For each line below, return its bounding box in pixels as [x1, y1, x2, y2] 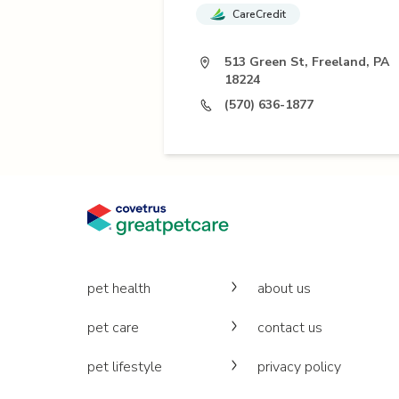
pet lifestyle [87, 357, 162, 377]
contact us [257, 318, 323, 338]
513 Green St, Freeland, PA [224, 53, 389, 70]
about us [257, 279, 312, 298]
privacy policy [257, 357, 342, 377]
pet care [87, 318, 139, 338]
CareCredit [232, 6, 286, 21]
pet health [87, 279, 151, 298]
